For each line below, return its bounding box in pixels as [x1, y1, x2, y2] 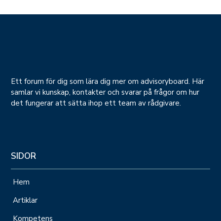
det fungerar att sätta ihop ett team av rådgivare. [11, 98, 184, 108]
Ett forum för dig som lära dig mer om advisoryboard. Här [11, 76, 205, 86]
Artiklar [13, 195, 38, 205]
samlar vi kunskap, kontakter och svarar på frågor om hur [11, 87, 200, 97]
